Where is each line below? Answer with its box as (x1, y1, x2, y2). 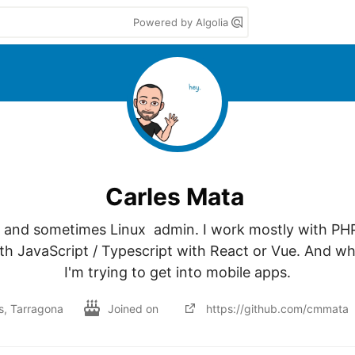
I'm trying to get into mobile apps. (64, 264, 291, 281)
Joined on (108, 301, 162, 315)
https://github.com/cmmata (206, 301, 349, 315)
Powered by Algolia (133, 16, 231, 29)
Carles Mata (105, 181, 244, 211)
